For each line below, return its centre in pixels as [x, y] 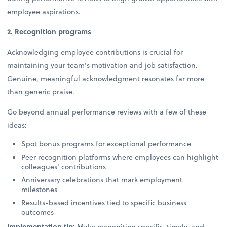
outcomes [39, 212]
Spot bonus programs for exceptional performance [107, 144]
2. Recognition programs [50, 31]
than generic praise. [42, 91]
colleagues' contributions [65, 167]
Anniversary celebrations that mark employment [102, 180]
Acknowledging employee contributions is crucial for [95, 52]
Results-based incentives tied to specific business [104, 203]
